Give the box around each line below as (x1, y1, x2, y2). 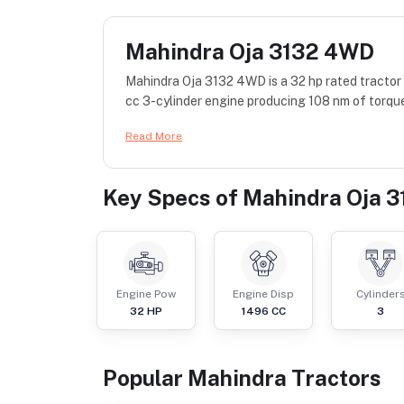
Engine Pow (116, 288, 176, 301)
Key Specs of (103, 185, 243, 211)
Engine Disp (233, 288, 294, 301)
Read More (125, 130, 182, 143)
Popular (103, 365, 188, 391)
